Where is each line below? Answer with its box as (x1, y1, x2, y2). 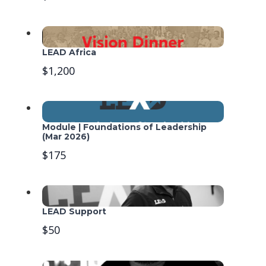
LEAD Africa (42, 47, 97, 58)
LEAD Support (42, 206, 107, 217)
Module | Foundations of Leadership (42, 122, 207, 133)
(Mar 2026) (42, 131, 90, 142)
